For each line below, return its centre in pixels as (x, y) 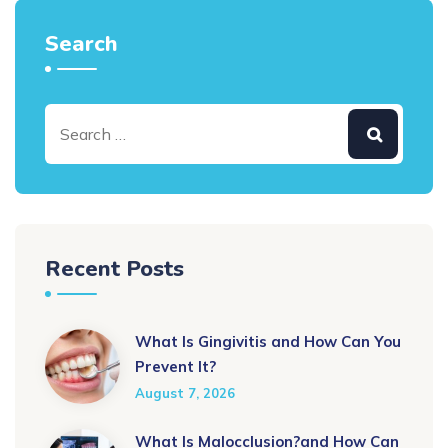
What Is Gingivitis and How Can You (268, 342)
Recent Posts (114, 269)
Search (81, 44)
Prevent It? (175, 367)
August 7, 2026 (185, 393)
